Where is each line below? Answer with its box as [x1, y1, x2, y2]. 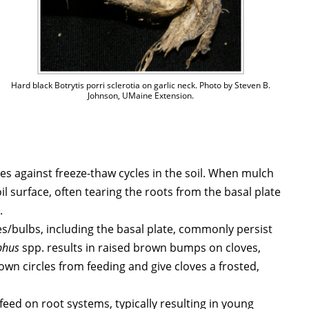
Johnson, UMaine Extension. [88, 90, 195, 102]
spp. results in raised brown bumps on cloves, [19, 240, 261, 256]
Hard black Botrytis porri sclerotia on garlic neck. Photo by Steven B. [11, 79, 271, 92]
